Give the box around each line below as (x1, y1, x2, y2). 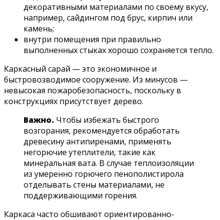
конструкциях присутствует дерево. (4, 95, 143, 107)
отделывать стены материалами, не (24, 179, 165, 190)
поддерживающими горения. (24, 190, 137, 201)
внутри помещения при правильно (24, 33, 161, 45)
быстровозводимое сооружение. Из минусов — (4, 74, 188, 85)
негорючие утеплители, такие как (24, 146, 156, 158)
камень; (24, 23, 54, 34)
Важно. (24, 114, 54, 125)
